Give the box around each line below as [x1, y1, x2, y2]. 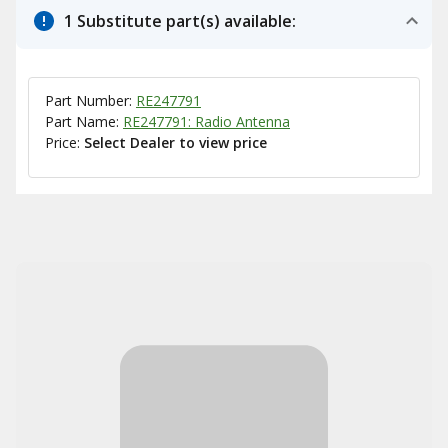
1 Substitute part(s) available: [64, 10, 296, 32]
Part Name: [45, 112, 123, 131]
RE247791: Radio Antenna [123, 112, 290, 131]
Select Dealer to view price [84, 133, 267, 152]
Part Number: [45, 91, 136, 110]
